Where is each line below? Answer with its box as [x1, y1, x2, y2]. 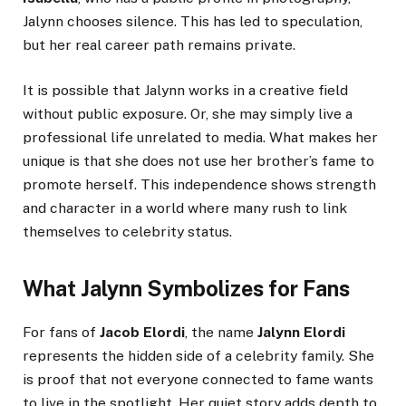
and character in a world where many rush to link [23, 199, 347, 217]
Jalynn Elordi [257, 323, 345, 341]
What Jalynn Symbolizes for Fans [23, 276, 350, 302]
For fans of [23, 323, 100, 341]
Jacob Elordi [100, 323, 185, 341]
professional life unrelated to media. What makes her [23, 129, 378, 147]
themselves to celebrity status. [23, 223, 232, 241]
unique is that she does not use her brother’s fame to [23, 152, 374, 170]
